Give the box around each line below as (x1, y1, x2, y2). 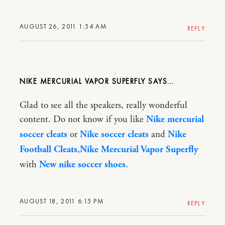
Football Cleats (20, 143, 77, 156)
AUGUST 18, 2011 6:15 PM (20, 196, 103, 205)
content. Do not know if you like (20, 113, 146, 126)
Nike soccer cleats (80, 128, 149, 141)
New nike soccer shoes (39, 158, 126, 171)
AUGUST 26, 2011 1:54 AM (20, 22, 106, 31)
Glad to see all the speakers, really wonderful (20, 99, 187, 111)
